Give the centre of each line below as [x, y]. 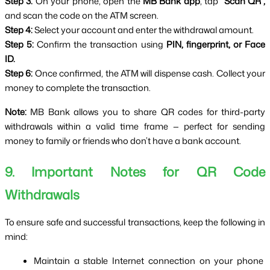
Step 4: [19, 30]
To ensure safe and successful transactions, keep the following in [135, 222]
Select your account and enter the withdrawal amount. [143, 30]
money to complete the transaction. [78, 88]
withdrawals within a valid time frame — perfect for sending [135, 127]
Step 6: [19, 74]
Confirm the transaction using [100, 45]
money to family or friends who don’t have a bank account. [123, 141]
